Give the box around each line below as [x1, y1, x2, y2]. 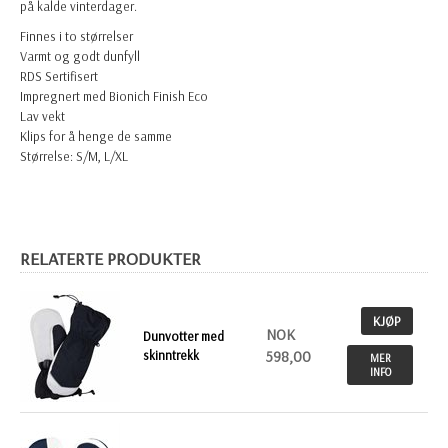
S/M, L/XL [76, 148, 128, 165]
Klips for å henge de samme [20, 128, 172, 145]
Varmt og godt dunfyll [20, 48, 140, 65]
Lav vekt [20, 108, 65, 125]
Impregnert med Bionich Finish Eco [20, 88, 208, 105]
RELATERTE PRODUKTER [20, 247, 201, 271]
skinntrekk [143, 347, 199, 364]
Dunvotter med [143, 328, 224, 345]
